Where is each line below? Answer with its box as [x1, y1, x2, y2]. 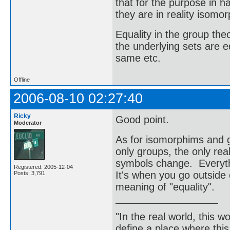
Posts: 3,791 [14, 170, 45, 177]
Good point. [116, 113, 169, 125]
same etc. [116, 52, 161, 64]
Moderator [14, 120, 42, 126]
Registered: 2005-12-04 [14, 164, 73, 170]
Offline [14, 76, 30, 83]
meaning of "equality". [116, 181, 215, 193]
